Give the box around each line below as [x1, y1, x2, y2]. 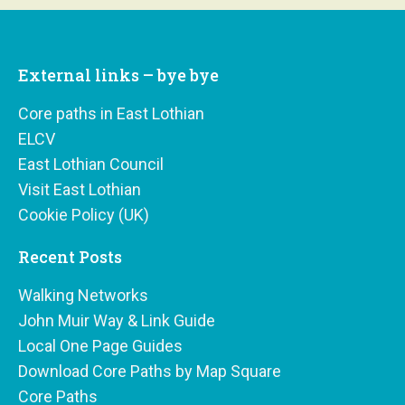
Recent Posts [18, 245, 122, 268]
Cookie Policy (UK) [18, 204, 149, 224]
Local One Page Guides [18, 335, 183, 355]
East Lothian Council [18, 154, 164, 174]
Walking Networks [18, 285, 148, 305]
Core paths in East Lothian [18, 103, 204, 123]
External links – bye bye [18, 63, 219, 86]
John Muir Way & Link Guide [18, 310, 215, 330]
